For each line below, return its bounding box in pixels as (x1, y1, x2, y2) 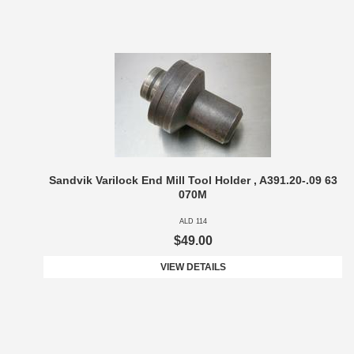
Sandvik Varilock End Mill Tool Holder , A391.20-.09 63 (48, 174, 337, 187)
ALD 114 (179, 217, 207, 226)
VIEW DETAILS (160, 262, 226, 273)
